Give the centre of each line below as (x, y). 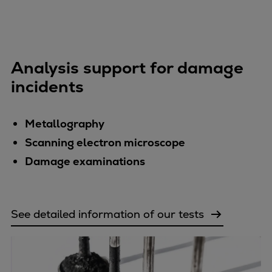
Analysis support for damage (127, 68)
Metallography (64, 124)
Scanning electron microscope (105, 143)
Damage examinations (85, 161)
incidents (47, 87)
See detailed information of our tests (107, 214)
